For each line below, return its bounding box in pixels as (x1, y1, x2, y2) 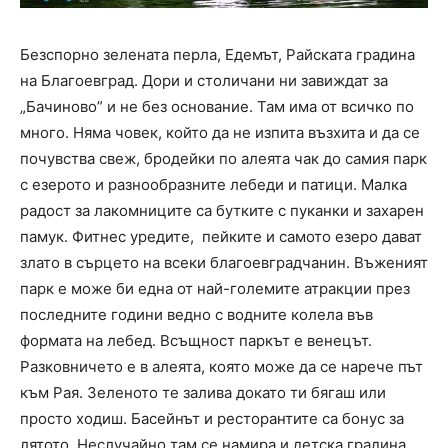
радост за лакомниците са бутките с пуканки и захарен (20, 200, 424, 220)
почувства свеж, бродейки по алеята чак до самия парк (20, 148, 427, 168)
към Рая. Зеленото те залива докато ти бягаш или (20, 382, 386, 402)
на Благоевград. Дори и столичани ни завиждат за (20, 70, 388, 90)
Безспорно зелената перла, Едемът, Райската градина (20, 44, 415, 64)
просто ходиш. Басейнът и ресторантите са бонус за (20, 408, 404, 428)
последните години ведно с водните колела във (20, 304, 373, 324)
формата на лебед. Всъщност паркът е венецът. (20, 330, 372, 350)
